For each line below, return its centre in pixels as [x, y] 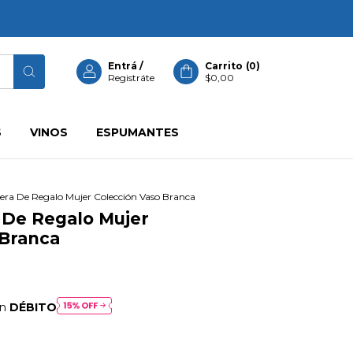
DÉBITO [33, 307]
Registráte [131, 77]
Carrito [224, 65]
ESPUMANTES [137, 132]
